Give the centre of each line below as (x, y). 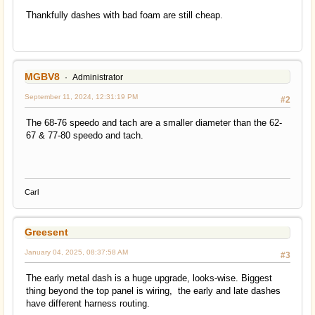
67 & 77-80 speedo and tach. (85, 135)
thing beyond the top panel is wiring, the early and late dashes (153, 290)
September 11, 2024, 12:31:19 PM (81, 96)
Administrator (97, 77)
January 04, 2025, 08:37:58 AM (76, 252)
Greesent (46, 232)
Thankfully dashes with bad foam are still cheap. (124, 15)
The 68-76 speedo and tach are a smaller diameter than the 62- (154, 122)
